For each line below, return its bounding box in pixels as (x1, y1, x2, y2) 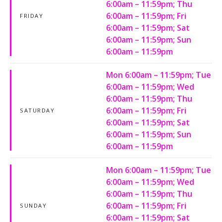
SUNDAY (20, 201, 47, 209)
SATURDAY (20, 107, 55, 114)
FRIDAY (20, 11, 44, 19)
